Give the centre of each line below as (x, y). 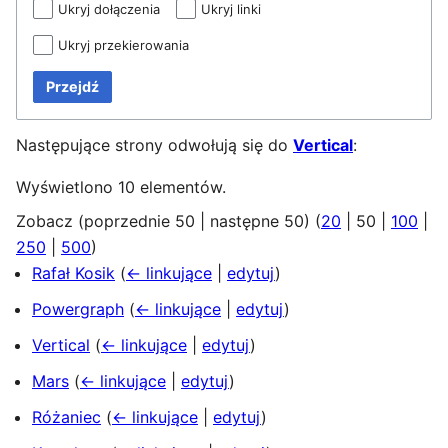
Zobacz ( (50, 221)
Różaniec (66, 417)
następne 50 (257, 221)
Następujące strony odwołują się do (154, 145)
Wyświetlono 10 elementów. (121, 187)
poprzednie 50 (139, 221)
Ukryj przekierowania (123, 45)
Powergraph (78, 309)
